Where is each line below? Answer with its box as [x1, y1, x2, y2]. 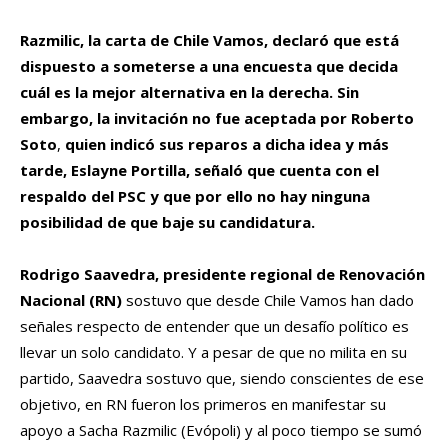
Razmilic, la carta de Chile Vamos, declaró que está [20, 30, 399, 51]
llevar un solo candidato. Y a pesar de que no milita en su [20, 342, 407, 363]
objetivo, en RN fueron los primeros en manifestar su [20, 394, 386, 415]
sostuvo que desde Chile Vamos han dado [122, 290, 414, 311]
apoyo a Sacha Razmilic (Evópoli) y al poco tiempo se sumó [20, 420, 422, 441]
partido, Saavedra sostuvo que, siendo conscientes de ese [20, 368, 424, 389]
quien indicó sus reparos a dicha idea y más [61, 134, 389, 155]
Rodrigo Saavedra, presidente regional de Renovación [20, 264, 425, 285]
